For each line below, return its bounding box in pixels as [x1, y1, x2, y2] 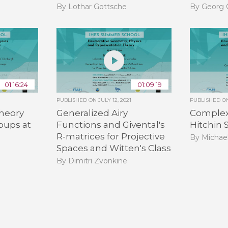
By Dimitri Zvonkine [56, 156, 127, 165]
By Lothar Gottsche [56, 2, 127, 12]
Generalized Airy [56, 108, 128, 119]
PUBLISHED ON [56, 97, 98, 104]
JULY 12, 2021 [98, 97, 131, 104]
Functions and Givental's [56, 120, 165, 130]
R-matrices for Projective [56, 131, 165, 142]
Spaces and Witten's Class [56, 143, 171, 154]
